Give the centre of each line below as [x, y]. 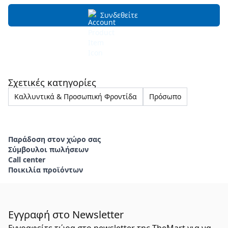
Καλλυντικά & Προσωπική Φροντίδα [76, 96]
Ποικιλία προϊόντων [46, 170]
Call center [27, 160]
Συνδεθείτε [119, 15]
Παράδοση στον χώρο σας [54, 139]
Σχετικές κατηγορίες [52, 82]
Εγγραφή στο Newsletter [66, 215]
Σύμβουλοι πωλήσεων [48, 149]
